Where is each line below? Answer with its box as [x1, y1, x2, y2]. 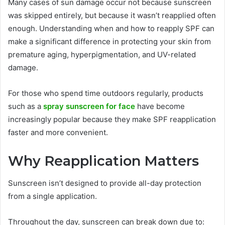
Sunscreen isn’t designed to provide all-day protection [8, 178, 201, 188]
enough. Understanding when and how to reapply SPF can [8, 23, 214, 33]
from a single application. [8, 191, 97, 201]
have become [137, 101, 185, 111]
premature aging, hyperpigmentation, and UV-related [8, 49, 196, 59]
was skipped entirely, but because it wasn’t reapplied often [8, 10, 216, 20]
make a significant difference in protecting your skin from [8, 36, 211, 46]
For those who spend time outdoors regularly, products [8, 88, 203, 98]
